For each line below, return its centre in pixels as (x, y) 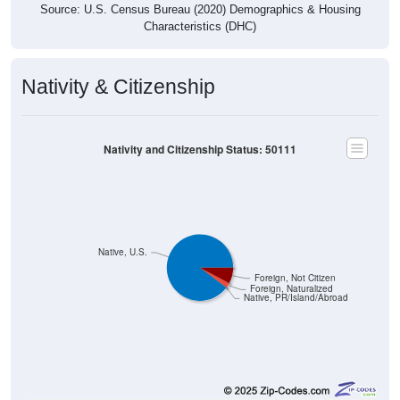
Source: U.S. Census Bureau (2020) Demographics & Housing (200, 9)
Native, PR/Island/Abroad (296, 297)
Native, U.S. (122, 252)
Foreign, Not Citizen (295, 278)
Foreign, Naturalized (291, 288)
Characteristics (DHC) (200, 26)
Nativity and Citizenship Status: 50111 (200, 149)
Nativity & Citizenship (118, 86)
